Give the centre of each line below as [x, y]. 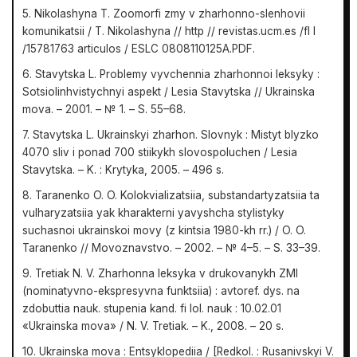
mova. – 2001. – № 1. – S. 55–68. [104, 109]
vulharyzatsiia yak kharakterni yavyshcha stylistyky [154, 212]
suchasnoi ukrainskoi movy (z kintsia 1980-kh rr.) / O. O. [165, 230]
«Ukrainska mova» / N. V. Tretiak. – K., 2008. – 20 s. [153, 326]
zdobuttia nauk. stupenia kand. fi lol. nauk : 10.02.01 [152, 308]
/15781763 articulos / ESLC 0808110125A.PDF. [139, 48]
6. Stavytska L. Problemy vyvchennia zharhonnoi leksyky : [171, 74]
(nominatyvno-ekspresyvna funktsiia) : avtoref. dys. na [161, 290]
